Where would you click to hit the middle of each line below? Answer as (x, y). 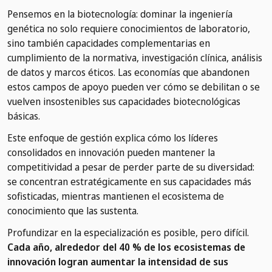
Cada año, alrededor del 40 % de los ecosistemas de (126, 247)
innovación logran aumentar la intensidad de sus (118, 262)
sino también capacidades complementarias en (109, 43)
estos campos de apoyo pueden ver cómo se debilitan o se (134, 87)
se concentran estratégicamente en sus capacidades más (129, 182)
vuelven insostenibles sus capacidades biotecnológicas (124, 102)
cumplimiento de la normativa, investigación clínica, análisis (135, 58)
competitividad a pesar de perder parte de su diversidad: (131, 167)
